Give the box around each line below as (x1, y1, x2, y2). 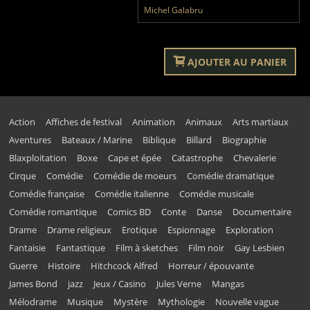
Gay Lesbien (235, 241, 285, 254)
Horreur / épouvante (168, 259, 255, 272)
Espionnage (167, 223, 216, 236)
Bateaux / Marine (62, 133, 133, 146)
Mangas (212, 277, 245, 290)
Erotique (122, 223, 158, 236)
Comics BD (107, 205, 152, 218)
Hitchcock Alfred (91, 259, 158, 272)
